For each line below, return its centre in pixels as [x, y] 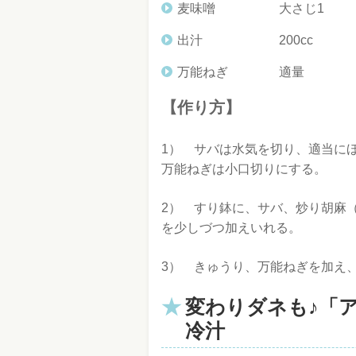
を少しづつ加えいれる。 [231, 227]
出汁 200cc [245, 40]
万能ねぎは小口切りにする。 [244, 168]
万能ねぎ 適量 [241, 72]
